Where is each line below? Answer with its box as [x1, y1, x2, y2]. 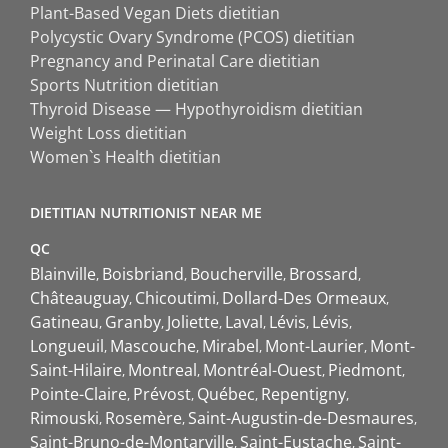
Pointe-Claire [30, 382, 127, 405]
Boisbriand [102, 262, 184, 285]
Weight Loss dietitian [30, 121, 187, 144]
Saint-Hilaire [30, 358, 122, 381]
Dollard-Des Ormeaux [222, 286, 386, 309]
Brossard [289, 262, 358, 285]
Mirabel [202, 334, 259, 357]
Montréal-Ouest [203, 358, 322, 381]
